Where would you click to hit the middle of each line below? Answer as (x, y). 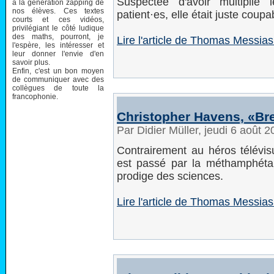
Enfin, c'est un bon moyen (58, 71)
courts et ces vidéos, (58, 19)
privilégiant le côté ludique (58, 28)
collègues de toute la (58, 88)
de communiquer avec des (58, 79)
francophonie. (35, 96)
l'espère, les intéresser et (58, 45)
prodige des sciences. (170, 176)
